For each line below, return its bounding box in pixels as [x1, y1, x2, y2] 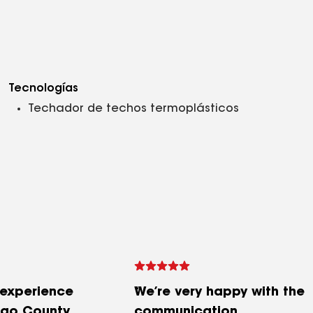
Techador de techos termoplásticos [28, 103, 239, 115]
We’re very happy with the [134, 286, 305, 299]
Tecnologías [8, 83, 78, 94]
